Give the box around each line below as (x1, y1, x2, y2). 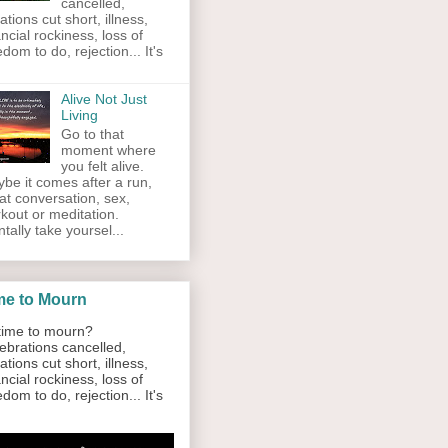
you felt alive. (60, 158, 144, 175)
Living (60, 107, 98, 124)
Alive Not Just (60, 91, 147, 108)
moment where (60, 142, 156, 159)
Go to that (60, 126, 124, 143)
